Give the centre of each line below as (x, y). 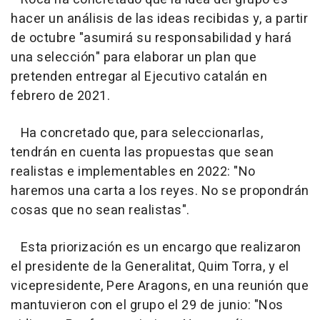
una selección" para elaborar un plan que (134, 58)
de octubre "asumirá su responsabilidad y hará (151, 39)
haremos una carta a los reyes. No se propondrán (160, 191)
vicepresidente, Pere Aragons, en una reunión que (160, 286)
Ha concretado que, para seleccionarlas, (137, 134)
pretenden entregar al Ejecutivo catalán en (139, 77)
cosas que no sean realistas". (100, 211)
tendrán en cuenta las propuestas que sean (142, 153)
